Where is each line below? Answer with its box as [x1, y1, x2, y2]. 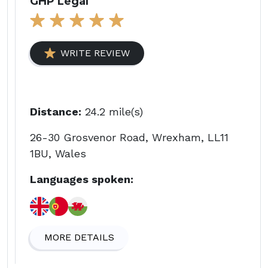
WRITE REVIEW [60, 47, 130, 59]
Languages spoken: [30, 172, 133, 185]
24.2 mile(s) [81, 105, 143, 118]
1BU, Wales [30, 147, 86, 160]
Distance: [30, 105, 81, 118]
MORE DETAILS [44, 231, 114, 243]
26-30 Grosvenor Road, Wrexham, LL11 [30, 130, 229, 144]
